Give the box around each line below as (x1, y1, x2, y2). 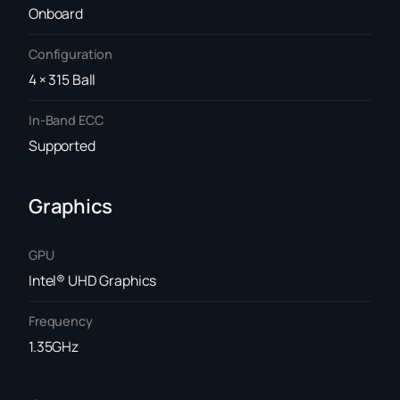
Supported (29, 135, 96, 155)
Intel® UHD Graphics (29, 270, 157, 290)
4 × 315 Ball (29, 69, 96, 89)
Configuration (29, 46, 113, 63)
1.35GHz (29, 336, 79, 356)
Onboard (29, 3, 84, 23)
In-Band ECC (29, 112, 104, 129)
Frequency (29, 312, 93, 329)
